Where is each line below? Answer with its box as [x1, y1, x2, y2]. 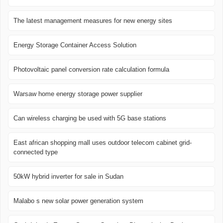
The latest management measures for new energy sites [13, 17, 172, 25]
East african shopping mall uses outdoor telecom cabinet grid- [13, 139, 192, 147]
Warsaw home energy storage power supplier [13, 90, 142, 98]
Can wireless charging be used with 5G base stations [13, 114, 166, 122]
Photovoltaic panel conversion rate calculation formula [13, 66, 169, 74]
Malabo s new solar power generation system [13, 197, 143, 205]
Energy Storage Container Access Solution [13, 41, 136, 49]
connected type [13, 148, 58, 156]
